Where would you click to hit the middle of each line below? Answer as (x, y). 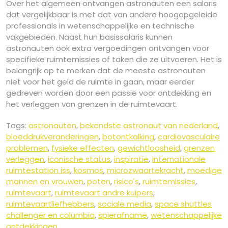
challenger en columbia (50, 215)
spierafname (123, 215)
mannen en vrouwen (45, 181)
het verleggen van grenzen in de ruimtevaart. (92, 104)
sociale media (124, 204)
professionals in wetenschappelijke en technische (100, 25)
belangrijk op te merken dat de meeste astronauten (106, 70)
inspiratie (131, 159)
